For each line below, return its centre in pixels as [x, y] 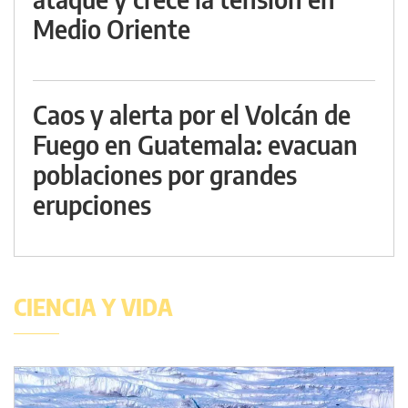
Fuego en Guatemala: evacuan [195, 145]
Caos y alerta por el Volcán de [192, 115]
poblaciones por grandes [165, 175]
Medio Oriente [112, 29]
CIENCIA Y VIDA [93, 307]
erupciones [92, 205]
